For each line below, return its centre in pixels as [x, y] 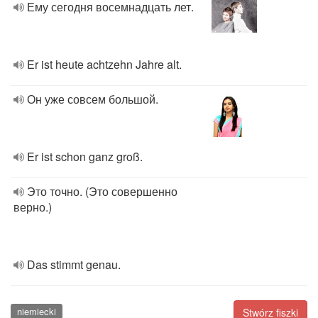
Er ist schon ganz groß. [85, 157]
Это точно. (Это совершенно [102, 191]
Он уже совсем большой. [93, 99]
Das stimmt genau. [74, 264]
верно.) [33, 207]
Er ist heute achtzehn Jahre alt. [104, 64]
